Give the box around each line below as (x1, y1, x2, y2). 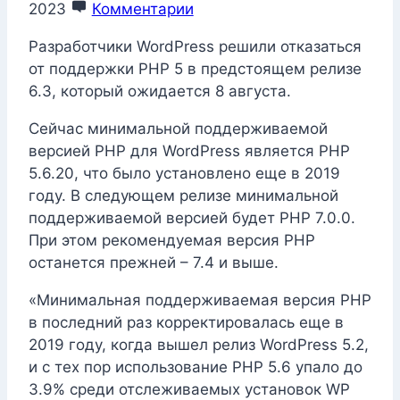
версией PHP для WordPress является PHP (29, 142, 350, 161)
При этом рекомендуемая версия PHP (29, 231, 315, 250)
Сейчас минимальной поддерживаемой (29, 120, 328, 138)
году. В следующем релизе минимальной (29, 187, 338, 205)
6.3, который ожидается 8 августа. (29, 82, 291, 101)
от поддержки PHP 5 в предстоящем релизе (29, 60, 362, 79)
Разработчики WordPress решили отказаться (29, 37, 362, 56)
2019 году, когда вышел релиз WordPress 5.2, (29, 336, 369, 354)
